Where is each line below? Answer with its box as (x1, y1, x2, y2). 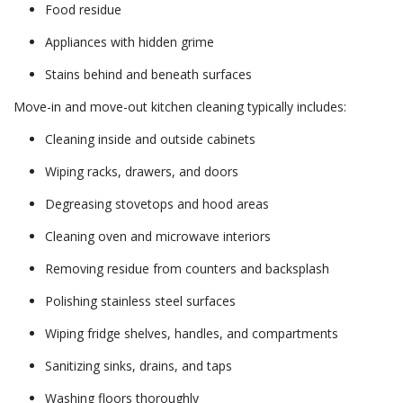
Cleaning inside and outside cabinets (45, 130, 255, 148)
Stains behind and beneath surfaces (45, 66, 252, 83)
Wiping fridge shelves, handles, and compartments (45, 325, 338, 342)
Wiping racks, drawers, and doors (45, 163, 238, 180)
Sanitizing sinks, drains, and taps (45, 357, 232, 374)
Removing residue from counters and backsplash (45, 260, 329, 277)
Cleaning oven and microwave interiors (45, 228, 271, 245)
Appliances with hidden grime (45, 33, 214, 50)
